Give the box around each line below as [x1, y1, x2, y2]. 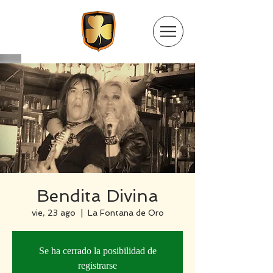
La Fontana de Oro [87, 208, 164, 218]
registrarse [78, 260, 117, 271]
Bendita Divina [37, 186, 158, 206]
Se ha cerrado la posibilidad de [38, 246, 157, 256]
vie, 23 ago [31, 208, 76, 218]
